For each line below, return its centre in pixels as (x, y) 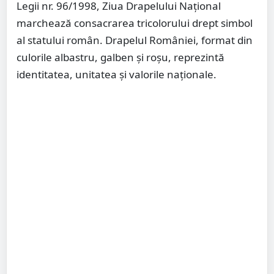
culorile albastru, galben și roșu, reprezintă (120, 57)
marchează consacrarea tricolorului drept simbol (135, 23)
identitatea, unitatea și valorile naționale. (117, 75)
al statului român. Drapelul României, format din (135, 40)
